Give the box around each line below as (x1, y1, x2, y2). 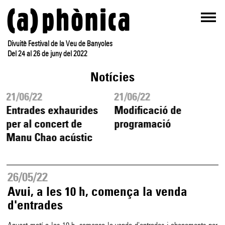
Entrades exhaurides (6, 103, 98, 117)
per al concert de (6, 117, 82, 131)
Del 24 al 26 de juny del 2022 (8, 49, 88, 58)
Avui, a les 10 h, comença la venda (8, 184, 188, 200)
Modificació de (114, 103, 182, 117)
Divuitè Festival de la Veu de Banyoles (8, 39, 113, 48)
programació (114, 117, 171, 131)
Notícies (90, 69, 135, 85)
